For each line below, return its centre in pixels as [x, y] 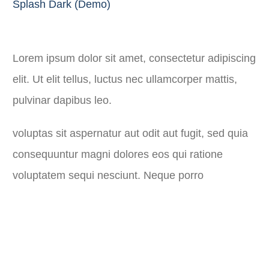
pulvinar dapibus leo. [62, 100]
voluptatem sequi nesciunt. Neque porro [108, 175]
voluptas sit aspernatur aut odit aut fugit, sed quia [130, 133]
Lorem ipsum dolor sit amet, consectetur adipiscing [134, 58]
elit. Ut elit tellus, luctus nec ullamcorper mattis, [125, 79]
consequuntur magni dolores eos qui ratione [118, 154]
